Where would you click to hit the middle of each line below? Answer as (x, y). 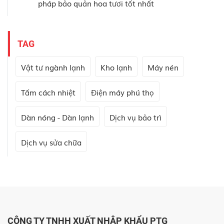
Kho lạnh (116, 67)
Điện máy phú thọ (122, 92)
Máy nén (163, 67)
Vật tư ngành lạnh (53, 67)
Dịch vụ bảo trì (135, 117)
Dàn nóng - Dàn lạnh (57, 117)
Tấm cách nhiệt (48, 92)
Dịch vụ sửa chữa (51, 142)
